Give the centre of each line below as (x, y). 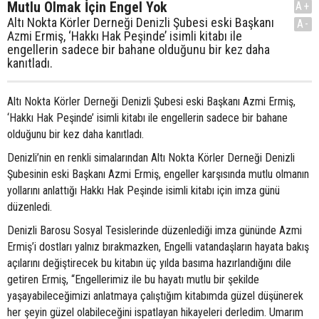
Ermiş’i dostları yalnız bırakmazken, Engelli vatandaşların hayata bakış (158, 247)
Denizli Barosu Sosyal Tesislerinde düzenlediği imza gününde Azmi (155, 231)
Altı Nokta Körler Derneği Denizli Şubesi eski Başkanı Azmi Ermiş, (151, 102)
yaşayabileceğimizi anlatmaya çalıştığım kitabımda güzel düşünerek (155, 296)
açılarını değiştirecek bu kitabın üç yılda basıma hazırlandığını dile (149, 263)
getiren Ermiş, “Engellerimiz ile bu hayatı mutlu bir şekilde (133, 280)
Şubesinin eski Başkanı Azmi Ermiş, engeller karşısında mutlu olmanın (158, 174)
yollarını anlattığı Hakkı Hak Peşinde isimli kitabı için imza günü (143, 191)
